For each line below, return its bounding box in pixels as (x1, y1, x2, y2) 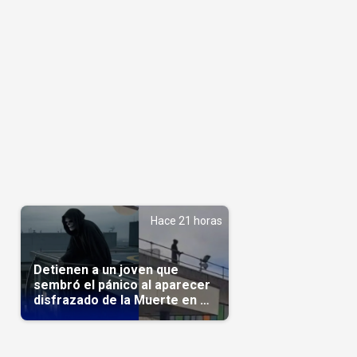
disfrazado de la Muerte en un (33, 292, 214, 308)
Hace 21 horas (150, 214, 222, 227)
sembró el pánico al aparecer (33, 277, 210, 292)
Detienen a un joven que (33, 261, 178, 277)
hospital (33, 307, 81, 323)
